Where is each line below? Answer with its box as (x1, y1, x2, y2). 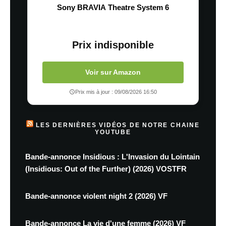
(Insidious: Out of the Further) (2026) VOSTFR (25, 164, 187, 173)
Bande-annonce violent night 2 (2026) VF (25, 192, 167, 200)
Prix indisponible (72, 39, 154, 50)
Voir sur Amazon (85, 68, 141, 76)
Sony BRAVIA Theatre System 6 (57, 3, 169, 12)
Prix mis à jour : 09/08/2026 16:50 (75, 89, 157, 95)
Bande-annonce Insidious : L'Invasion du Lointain (25, 152, 200, 161)
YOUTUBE (95, 129, 131, 136)
